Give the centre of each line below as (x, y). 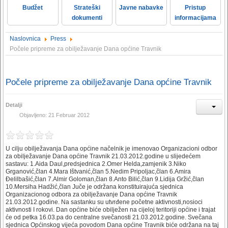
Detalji (14, 105)
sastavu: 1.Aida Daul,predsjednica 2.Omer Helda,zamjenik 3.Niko (96, 164)
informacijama (195, 18)
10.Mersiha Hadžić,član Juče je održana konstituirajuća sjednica (94, 187)
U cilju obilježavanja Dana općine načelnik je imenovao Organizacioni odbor (111, 148)
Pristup (195, 8)
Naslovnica (25, 39)
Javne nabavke (141, 8)
